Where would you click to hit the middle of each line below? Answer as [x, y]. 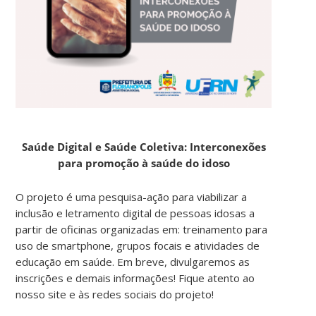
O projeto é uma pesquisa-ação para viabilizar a [132, 196]
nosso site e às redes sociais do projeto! [115, 294]
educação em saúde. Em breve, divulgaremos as [133, 261]
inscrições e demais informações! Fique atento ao [135, 278]
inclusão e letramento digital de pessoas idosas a [135, 213]
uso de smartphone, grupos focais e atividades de [138, 245]
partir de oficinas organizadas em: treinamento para [142, 229]
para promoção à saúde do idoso [144, 163]
